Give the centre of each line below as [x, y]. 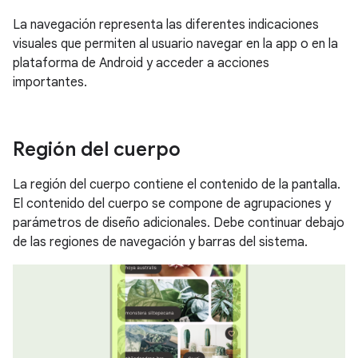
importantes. [50, 82]
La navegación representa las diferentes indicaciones [166, 24]
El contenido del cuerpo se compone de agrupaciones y [172, 203]
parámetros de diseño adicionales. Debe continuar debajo [179, 223]
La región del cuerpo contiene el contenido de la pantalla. [177, 184]
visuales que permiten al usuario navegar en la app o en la [175, 44]
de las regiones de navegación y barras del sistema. [160, 242]
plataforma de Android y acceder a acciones [141, 63]
